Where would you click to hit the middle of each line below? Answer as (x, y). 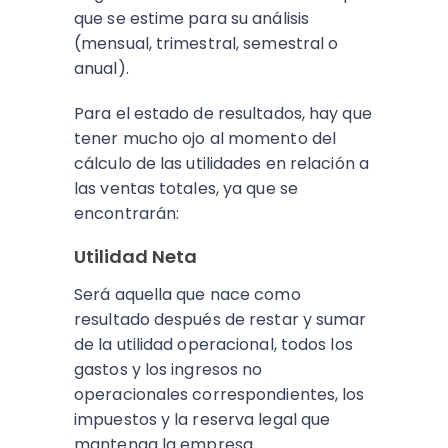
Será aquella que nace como (187, 294)
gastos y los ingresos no (168, 369)
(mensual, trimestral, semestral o (206, 43)
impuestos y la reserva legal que (202, 419)
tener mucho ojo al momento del (205, 138)
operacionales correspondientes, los (219, 394)
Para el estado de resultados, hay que (223, 113)
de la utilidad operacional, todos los (213, 344)
